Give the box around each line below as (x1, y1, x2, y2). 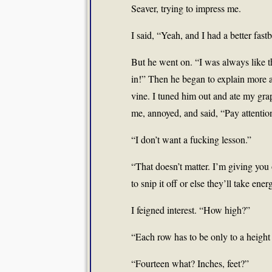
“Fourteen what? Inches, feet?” (131, 257, 249, 270)
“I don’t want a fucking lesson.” (131, 133, 251, 146)
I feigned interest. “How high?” (131, 203, 250, 216)
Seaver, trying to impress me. (131, 2, 241, 15)
